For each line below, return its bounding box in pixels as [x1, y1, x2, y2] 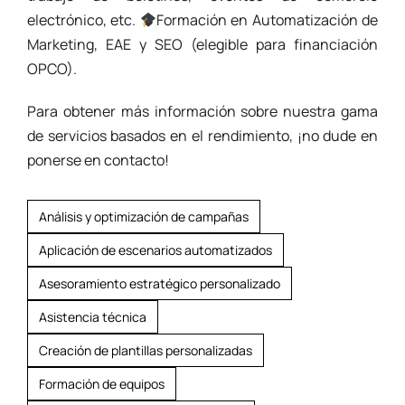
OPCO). [26, 59, 77, 80]
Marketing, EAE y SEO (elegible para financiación [26, 34, 379, 55]
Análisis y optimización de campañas [38, 208, 249, 226]
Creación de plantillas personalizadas [38, 342, 252, 360]
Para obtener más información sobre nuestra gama [26, 101, 379, 122]
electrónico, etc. [26, 10, 140, 31]
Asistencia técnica [38, 308, 146, 326]
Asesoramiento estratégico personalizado [38, 275, 280, 293]
